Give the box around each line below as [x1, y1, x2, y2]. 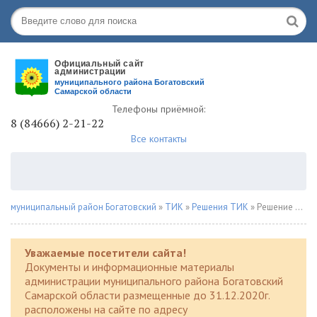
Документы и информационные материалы [25, 260, 234, 274]
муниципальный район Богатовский [11, 201, 156, 213]
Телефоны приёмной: [112, 103, 205, 115]
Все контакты [130, 132, 187, 145]
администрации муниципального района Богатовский [25, 274, 283, 288]
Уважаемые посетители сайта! [25, 246, 186, 260]
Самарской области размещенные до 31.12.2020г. [25, 288, 270, 302]
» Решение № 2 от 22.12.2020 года [248, 201, 295, 213]
